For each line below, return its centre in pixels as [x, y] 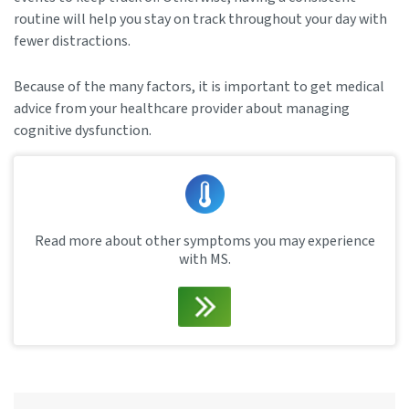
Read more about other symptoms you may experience [204, 241]
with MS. [204, 259]
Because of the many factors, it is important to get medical [199, 86]
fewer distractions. [72, 41]
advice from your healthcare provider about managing [182, 108]
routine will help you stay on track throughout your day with [200, 19]
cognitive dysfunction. [83, 130]
